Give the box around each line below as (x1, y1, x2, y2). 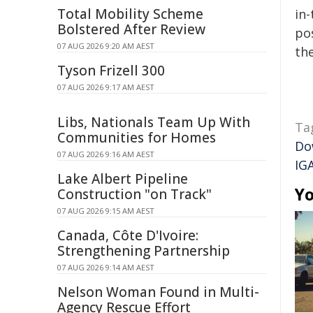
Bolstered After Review (57, 20, 205, 38)
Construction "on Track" (57, 185, 212, 203)
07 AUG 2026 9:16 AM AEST (57, 149, 154, 159)
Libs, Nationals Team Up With (57, 113, 250, 131)
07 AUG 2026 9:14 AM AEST (57, 262, 154, 272)
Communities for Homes (57, 129, 216, 147)
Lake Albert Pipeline (57, 170, 188, 188)
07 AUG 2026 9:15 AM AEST (57, 205, 154, 216)
